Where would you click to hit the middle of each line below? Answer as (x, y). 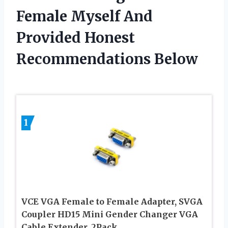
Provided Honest (76, 37)
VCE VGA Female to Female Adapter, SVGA (112, 201)
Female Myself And (84, 16)
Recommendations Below (107, 59)
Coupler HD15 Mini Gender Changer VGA (110, 214)
